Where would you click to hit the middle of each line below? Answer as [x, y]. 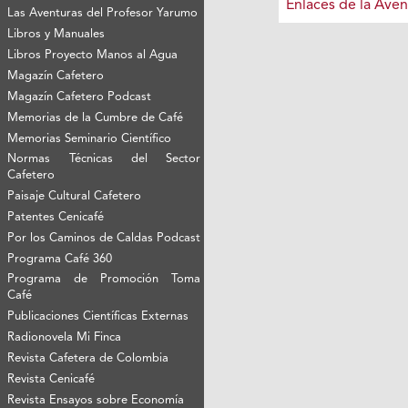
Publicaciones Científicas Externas [98, 316]
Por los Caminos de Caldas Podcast [104, 238]
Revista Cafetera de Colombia [88, 358]
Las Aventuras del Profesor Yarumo [103, 13]
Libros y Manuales [56, 34]
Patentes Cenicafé [56, 217]
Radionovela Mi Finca [65, 337]
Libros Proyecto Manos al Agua [93, 55]
